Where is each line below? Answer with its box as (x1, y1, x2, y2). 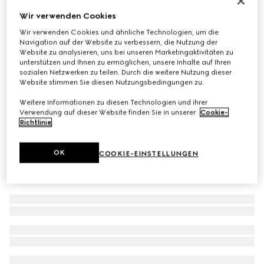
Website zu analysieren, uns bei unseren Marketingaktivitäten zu (19, 48, 234, 57)
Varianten (9, 38, 43, 47)
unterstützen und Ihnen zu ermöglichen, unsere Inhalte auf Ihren (19, 58, 232, 67)
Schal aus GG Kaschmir (9, 11, 112, 22)
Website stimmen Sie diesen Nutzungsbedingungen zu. (19, 78, 204, 87)
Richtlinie (19, 118, 52, 127)
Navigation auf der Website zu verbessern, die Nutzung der (19, 38, 218, 47)
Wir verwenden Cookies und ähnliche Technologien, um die (19, 28, 219, 37)
